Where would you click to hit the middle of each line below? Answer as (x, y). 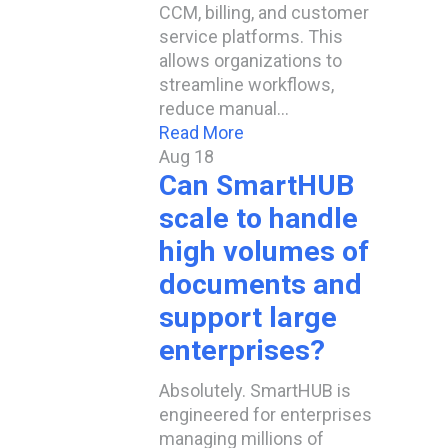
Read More (201, 132)
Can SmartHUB (256, 185)
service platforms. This (251, 36)
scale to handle (258, 218)
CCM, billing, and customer (264, 12)
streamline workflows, (246, 84)
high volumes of (264, 251)
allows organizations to (250, 60)
